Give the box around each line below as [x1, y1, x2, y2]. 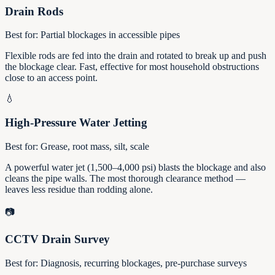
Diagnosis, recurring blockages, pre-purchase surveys [41, 258, 247, 269]
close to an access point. [5, 72, 98, 83]
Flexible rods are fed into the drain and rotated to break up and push [5, 50, 266, 61]
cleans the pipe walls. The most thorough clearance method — [5, 172, 246, 184]
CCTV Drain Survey [5, 233, 110, 246]
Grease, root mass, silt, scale [41, 141, 149, 152]
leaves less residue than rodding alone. [5, 184, 153, 195]
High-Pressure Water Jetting [5, 116, 147, 130]
